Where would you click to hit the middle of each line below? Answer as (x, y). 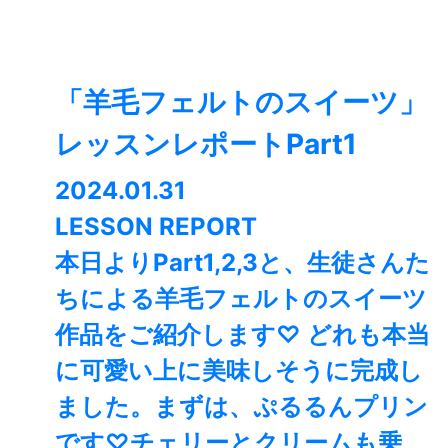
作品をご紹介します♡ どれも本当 (242, 335)
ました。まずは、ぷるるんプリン (241, 407)
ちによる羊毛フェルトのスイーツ (241, 299)
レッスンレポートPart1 (206, 144)
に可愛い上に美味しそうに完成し (239, 371)
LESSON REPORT (156, 227)
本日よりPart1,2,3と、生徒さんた (242, 263)
